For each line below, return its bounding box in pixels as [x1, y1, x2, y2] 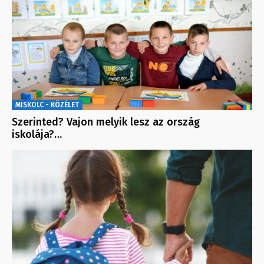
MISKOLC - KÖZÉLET [15, 101, 79, 110]
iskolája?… [12, 128, 62, 141]
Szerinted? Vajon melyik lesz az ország [12, 115, 200, 129]
